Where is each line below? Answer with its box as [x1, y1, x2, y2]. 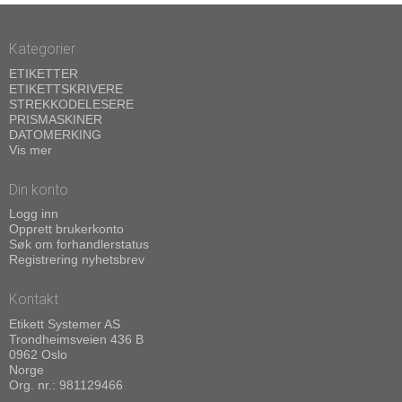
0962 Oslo [9, 346, 67, 362]
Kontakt [9, 291, 58, 309]
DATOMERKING [9, 127, 101, 142]
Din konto [9, 180, 68, 198]
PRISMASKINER [9, 111, 102, 127]
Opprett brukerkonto [9, 222, 124, 237]
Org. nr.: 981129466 [9, 377, 123, 392]
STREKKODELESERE [9, 96, 134, 111]
